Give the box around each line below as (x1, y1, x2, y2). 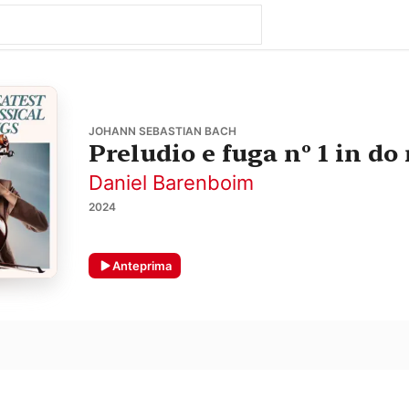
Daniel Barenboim (88, 171, 254, 195)
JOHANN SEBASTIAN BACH (88, 124, 236, 139)
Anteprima (111, 257, 172, 273)
